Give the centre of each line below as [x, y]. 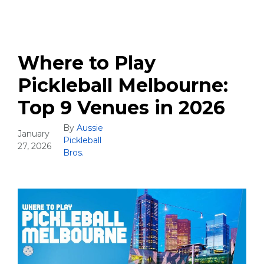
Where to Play [87, 62]
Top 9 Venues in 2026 [121, 107]
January [34, 134]
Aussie [90, 128]
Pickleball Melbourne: [123, 85]
